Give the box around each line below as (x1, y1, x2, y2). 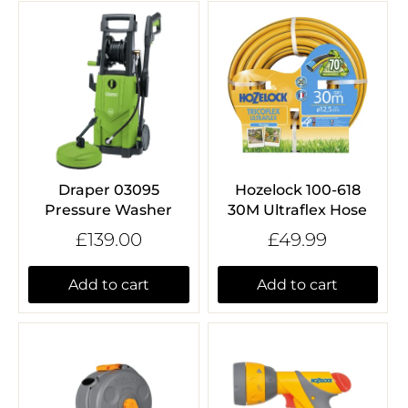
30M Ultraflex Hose (228, 200, 368, 219)
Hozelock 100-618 (234, 180, 361, 199)
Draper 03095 (57, 180, 159, 199)
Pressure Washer (45, 200, 173, 219)
